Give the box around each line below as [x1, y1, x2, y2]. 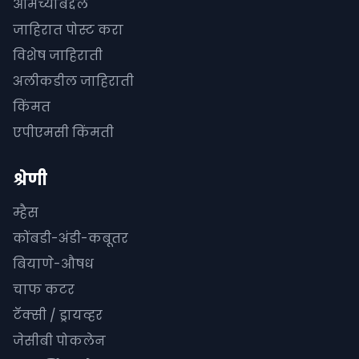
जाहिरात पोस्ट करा [13, 21, 123, 39]
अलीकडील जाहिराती [13, 72, 134, 91]
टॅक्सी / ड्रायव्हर [13, 306, 103, 325]
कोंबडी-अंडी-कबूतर [13, 229, 128, 248]
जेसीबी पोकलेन [13, 332, 106, 350]
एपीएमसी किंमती [13, 123, 114, 142]
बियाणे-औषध [13, 255, 94, 273]
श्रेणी [13, 168, 47, 191]
